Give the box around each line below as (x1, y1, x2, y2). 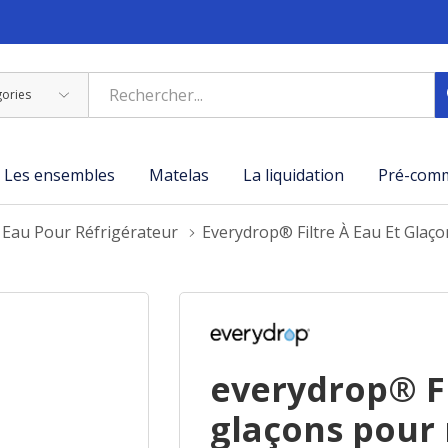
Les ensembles (4, 163, 116, 186)
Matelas (149, 163, 210, 186)
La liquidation (243, 163, 345, 186)
